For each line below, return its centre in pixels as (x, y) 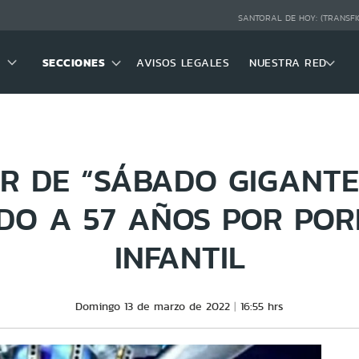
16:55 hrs (262, 306)
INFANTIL (179, 257)
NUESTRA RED (288, 62)
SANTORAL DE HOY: (279, 18)
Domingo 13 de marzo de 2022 (153, 306)
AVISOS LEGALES (183, 62)
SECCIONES (74, 62)
